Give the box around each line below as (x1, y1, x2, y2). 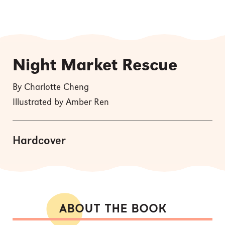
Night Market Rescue (13, 58, 177, 74)
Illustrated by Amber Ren (13, 98, 109, 107)
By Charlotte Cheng (13, 83, 89, 92)
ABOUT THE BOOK (58, 203, 167, 215)
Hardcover (13, 136, 66, 147)
